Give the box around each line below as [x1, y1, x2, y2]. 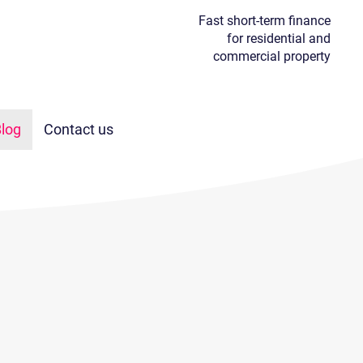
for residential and [227, 31, 331, 46]
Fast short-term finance [199, 13, 331, 28]
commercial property [213, 49, 331, 64]
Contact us [43, 121, 113, 138]
